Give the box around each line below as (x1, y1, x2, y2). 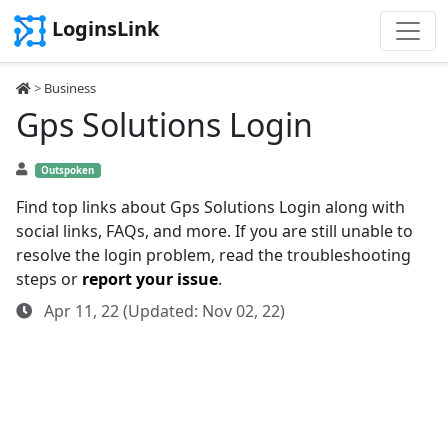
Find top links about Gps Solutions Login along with (16, 196, 405, 218)
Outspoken (41, 164, 95, 177)
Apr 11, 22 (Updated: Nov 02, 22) (40, 300, 285, 322)
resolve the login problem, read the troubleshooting (16, 244, 411, 266)
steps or (16, 268, 82, 290)
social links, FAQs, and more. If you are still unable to (16, 220, 413, 242)
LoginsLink (52, 15, 159, 43)
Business (44, 79, 96, 97)
